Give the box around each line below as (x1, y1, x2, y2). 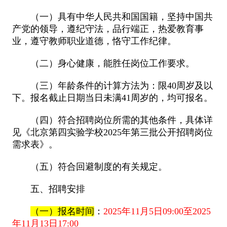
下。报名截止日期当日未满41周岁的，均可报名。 (12, 92, 213, 103)
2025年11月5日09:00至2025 (103, 206, 211, 216)
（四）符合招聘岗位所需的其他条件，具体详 (30, 115, 213, 125)
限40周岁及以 (158, 80, 213, 91)
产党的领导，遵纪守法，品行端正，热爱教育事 (12, 23, 204, 34)
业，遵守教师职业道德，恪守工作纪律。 (12, 35, 176, 46)
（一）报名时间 (30, 206, 94, 216)
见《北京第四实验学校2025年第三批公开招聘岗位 (12, 127, 213, 137)
